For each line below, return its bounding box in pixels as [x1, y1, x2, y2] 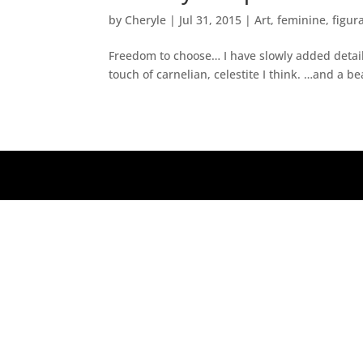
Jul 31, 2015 [179, 11, 242, 28]
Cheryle [125, 11, 167, 28]
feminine [277, 11, 327, 28]
